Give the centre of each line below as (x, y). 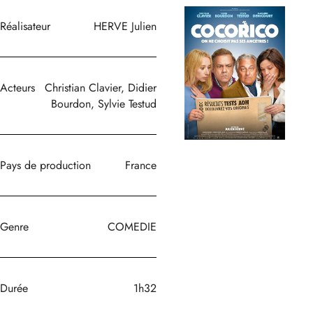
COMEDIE (132, 226)
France (140, 165)
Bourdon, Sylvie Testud (103, 103)
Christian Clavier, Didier (100, 87)
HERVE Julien (125, 26)
